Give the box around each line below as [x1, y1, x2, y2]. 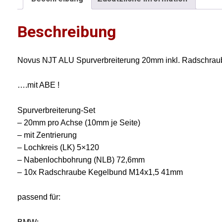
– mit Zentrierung [17, 130, 77, 139]
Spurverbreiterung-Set [17, 106, 96, 114]
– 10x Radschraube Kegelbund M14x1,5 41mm [17, 167, 183, 176]
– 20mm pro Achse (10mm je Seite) [17, 118, 141, 127]
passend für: [17, 193, 61, 202]
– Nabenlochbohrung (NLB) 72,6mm [17, 155, 145, 164]
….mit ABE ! [17, 81, 60, 90]
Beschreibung [17, 22, 116, 42]
